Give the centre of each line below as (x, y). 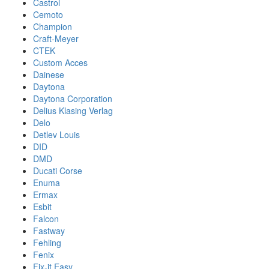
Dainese (49, 74)
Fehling (47, 243)
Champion (53, 26)
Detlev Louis (56, 134)
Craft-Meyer (56, 38)
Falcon (46, 219)
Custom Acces (60, 62)
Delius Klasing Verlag (73, 110)
